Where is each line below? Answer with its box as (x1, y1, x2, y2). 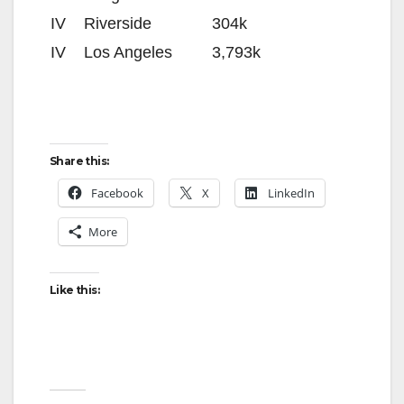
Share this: (50, 154, 109, 169)
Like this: (50, 283, 99, 298)
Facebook (91, 185, 143, 202)
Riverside (84, 14, 151, 33)
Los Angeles (84, 43, 172, 62)
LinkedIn (268, 185, 315, 202)
